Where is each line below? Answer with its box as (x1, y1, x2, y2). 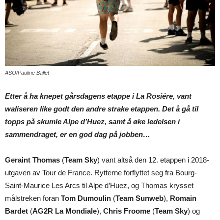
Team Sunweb (115, 194, 164, 203)
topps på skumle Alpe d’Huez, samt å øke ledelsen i (5, 117, 180, 126)
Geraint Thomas (5, 156, 60, 165)
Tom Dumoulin (61, 194, 111, 203)
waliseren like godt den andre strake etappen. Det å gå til (5, 105, 198, 113)
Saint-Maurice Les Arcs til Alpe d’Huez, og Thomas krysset (5, 181, 193, 190)
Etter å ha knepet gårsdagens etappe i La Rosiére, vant (5, 92, 192, 101)
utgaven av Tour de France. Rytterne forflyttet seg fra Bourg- (5, 168, 197, 177)
